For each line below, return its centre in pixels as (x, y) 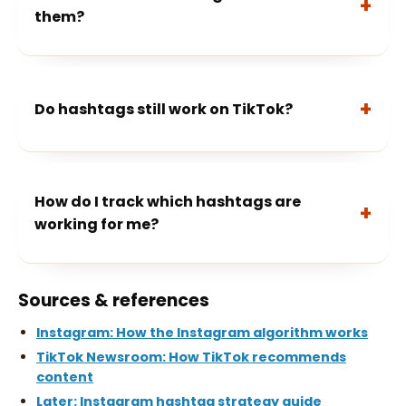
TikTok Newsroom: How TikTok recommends (191, 357)
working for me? (97, 224)
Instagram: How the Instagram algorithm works (202, 333)
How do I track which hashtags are (168, 202)
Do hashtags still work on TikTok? (164, 109)
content (65, 377)
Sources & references (114, 300)
